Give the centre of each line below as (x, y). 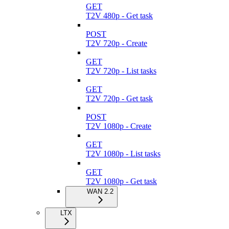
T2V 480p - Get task (119, 15)
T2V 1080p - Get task (121, 181)
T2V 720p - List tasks (121, 71)
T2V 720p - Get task (119, 98)
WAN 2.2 (100, 191)
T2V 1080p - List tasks (123, 153)
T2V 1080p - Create (119, 126)
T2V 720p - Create (117, 43)
